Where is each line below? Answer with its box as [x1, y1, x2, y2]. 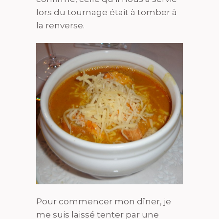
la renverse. [36, 21, 85, 30]
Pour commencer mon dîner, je [36, 197, 171, 207]
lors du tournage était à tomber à [36, 7, 177, 17]
